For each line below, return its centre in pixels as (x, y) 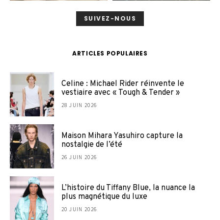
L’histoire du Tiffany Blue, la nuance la (128, 188)
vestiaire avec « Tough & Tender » (121, 93)
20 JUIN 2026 (79, 209)
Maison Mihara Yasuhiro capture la (122, 136)
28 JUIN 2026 (79, 105)
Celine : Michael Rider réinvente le (123, 84)
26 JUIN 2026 (79, 157)
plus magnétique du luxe (104, 197)
